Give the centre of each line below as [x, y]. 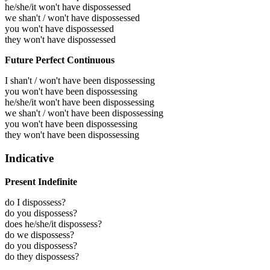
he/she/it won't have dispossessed [68, 7]
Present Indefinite [41, 181]
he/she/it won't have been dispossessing [80, 102]
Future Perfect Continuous [60, 60]
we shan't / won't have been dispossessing [84, 113]
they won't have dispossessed [60, 40]
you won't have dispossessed [59, 29]
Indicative [29, 158]
